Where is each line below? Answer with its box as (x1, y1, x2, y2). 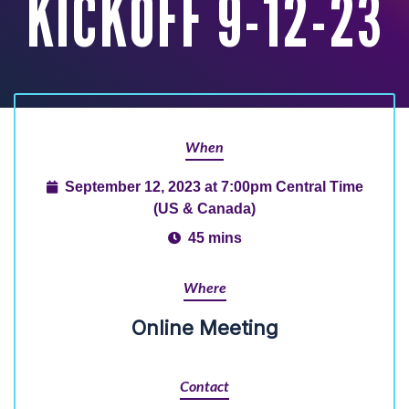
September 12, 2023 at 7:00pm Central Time (64, 178, 363, 194)
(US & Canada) (153, 200, 256, 216)
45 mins (187, 229, 242, 246)
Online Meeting (131, 316, 278, 340)
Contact (180, 380, 229, 394)
